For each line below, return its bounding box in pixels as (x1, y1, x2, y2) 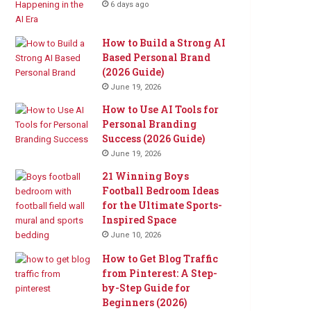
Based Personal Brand (102, 51, 211, 65)
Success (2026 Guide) (102, 132, 205, 146)
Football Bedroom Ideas (102, 184, 219, 198)
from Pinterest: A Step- (102, 267, 218, 280)
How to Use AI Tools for (102, 103, 219, 117)
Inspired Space (102, 213, 177, 227)
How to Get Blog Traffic (102, 252, 219, 266)
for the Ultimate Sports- (102, 199, 223, 212)
